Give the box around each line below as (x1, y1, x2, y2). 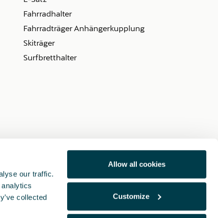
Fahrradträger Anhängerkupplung (23, 23, 145, 33)
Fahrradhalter (23, 9, 72, 18)
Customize (113, 192, 150, 200)
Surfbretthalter (23, 53, 77, 62)
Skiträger (23, 38, 55, 47)
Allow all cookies (108, 160, 165, 168)
